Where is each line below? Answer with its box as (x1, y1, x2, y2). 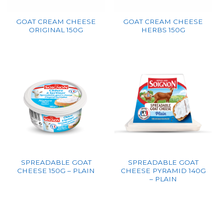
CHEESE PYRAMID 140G (120, 166, 206, 175)
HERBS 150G (141, 25, 185, 34)
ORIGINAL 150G (29, 25, 83, 34)
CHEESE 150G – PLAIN (17, 166, 95, 175)
